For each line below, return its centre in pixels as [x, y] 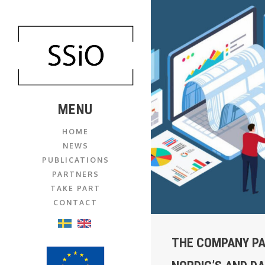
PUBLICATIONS [75, 160]
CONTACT [75, 203]
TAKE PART [75, 189]
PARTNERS [75, 174]
